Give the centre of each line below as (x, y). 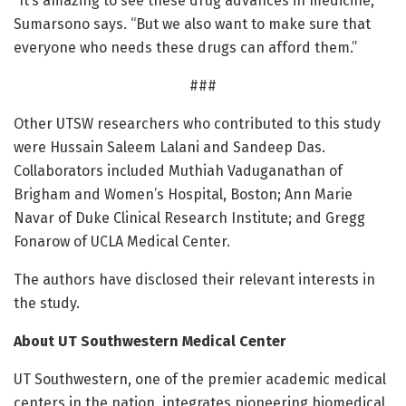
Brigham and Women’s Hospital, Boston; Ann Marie (183, 194)
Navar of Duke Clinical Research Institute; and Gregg (189, 217)
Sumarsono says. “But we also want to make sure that (192, 24)
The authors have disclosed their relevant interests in (194, 279)
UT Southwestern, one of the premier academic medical (200, 379)
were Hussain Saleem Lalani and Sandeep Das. (169, 147)
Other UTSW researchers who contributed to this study (197, 123)
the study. (47, 303)
